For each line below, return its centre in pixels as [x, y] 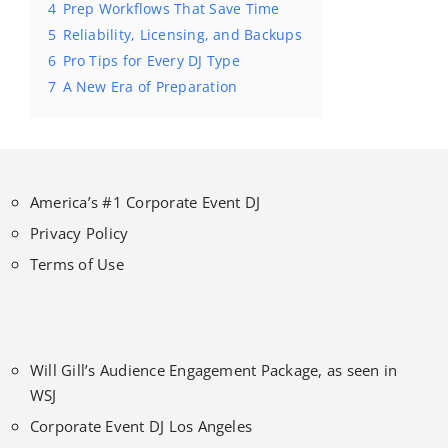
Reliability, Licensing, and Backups [182, 34]
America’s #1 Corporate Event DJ [145, 201]
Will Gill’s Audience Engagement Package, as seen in [214, 369]
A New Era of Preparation [150, 86]
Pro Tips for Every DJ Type [151, 60]
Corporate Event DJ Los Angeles [141, 425]
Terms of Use [77, 263]
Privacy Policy [79, 232]
